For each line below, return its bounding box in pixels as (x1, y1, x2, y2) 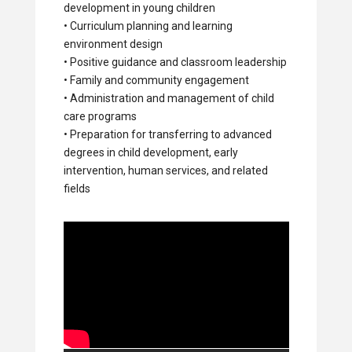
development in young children (63, 2, 215, 15)
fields (63, 182, 90, 196)
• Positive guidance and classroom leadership (63, 56, 287, 69)
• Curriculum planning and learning (63, 20, 233, 33)
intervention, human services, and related (63, 164, 268, 178)
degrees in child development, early (63, 146, 238, 159)
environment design (63, 38, 163, 51)
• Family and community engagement (63, 74, 249, 87)
